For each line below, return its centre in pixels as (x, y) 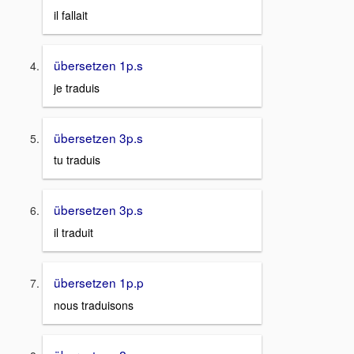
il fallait (71, 15)
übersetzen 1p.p (99, 282)
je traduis (77, 87)
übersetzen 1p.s (98, 65)
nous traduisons (94, 305)
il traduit (73, 233)
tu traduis (77, 160)
